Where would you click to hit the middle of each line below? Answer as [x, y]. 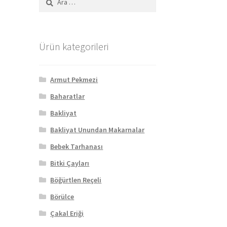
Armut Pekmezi [74, 80]
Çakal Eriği [67, 214]
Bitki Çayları [70, 163]
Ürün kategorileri [73, 46]
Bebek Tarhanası [77, 147]
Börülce [62, 197]
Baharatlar [68, 97]
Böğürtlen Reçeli [76, 180]
